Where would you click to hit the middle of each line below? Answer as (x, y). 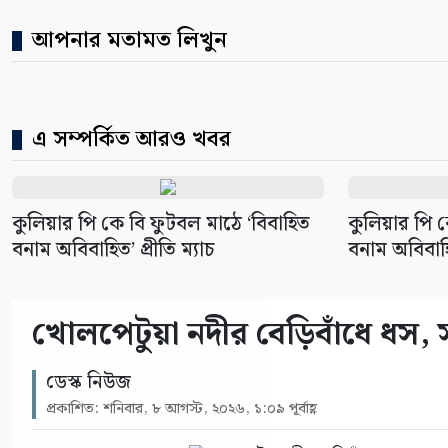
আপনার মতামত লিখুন (129, 40)
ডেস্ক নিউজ (88, 382)
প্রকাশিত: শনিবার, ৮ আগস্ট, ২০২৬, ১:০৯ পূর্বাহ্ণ (181, 408)
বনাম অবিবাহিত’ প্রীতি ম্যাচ (113, 249)
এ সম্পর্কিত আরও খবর (131, 139)
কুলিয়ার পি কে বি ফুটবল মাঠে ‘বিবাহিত (161, 223)
